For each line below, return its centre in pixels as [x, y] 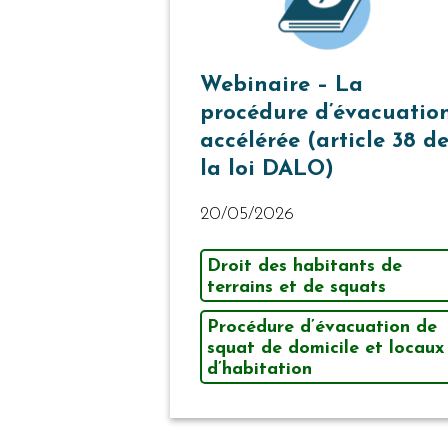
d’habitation [259, 370]
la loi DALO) [267, 170]
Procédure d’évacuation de [322, 328]
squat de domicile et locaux [325, 349]
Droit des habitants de [304, 267]
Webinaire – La [281, 86]
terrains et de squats [296, 288]
